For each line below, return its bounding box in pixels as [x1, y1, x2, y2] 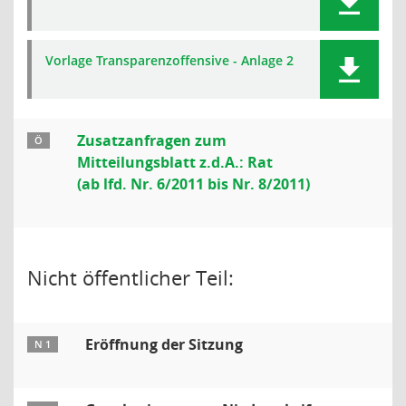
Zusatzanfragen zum [77, 130, 227, 150]
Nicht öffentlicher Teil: [27, 264, 234, 291]
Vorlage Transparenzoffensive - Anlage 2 [45, 52, 294, 69]
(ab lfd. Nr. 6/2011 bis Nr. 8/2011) [77, 174, 310, 194]
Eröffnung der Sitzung [85, 334, 243, 354]
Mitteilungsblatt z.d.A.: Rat [77, 152, 273, 172]
